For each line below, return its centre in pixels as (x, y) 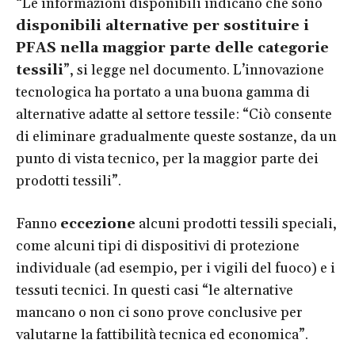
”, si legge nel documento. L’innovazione (194, 70)
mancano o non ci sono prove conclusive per (159, 312)
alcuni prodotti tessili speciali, (236, 223)
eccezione (98, 223)
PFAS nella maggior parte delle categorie (172, 48)
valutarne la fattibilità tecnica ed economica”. (162, 334)
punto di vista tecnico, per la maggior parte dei (167, 158)
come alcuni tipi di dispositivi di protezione (158, 246)
